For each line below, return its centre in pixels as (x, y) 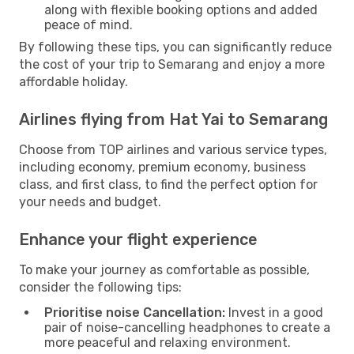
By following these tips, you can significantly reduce (175, 47)
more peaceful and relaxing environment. (168, 342)
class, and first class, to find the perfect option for (168, 184)
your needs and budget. (90, 201)
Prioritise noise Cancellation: (135, 312)
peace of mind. (88, 24)
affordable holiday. (73, 81)
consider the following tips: (100, 287)
